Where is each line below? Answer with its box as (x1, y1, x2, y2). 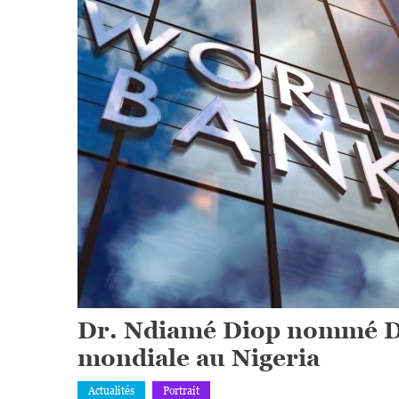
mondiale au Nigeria (77, 345, 320, 371)
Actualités (88, 385, 134, 397)
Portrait (163, 385, 199, 397)
